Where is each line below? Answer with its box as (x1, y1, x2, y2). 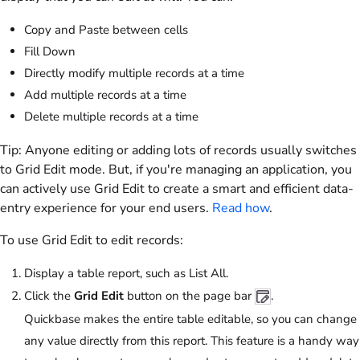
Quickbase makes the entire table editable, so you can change (24, 311, 357, 328)
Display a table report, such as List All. (24, 265, 228, 282)
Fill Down (24, 43, 76, 60)
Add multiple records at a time (24, 87, 186, 104)
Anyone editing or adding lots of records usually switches (22, 141, 357, 160)
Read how (212, 199, 269, 218)
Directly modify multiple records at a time (24, 65, 244, 82)
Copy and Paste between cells (24, 22, 188, 39)
